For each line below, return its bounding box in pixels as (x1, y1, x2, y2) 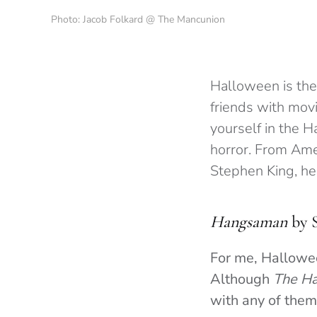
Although (210, 270, 273, 289)
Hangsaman (210, 212, 292, 233)
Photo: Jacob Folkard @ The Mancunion (51, 13, 225, 27)
